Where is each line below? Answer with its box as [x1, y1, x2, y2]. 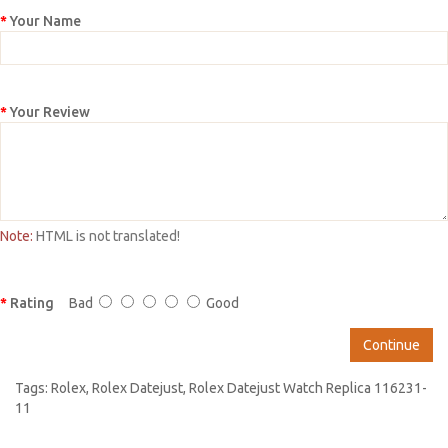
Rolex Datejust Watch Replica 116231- [189, 379, 427, 396]
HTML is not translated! [33, 227, 180, 244]
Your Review [10, 103, 90, 120]
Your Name [10, 12, 81, 29]
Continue [363, 336, 420, 353]
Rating [10, 294, 54, 311]
